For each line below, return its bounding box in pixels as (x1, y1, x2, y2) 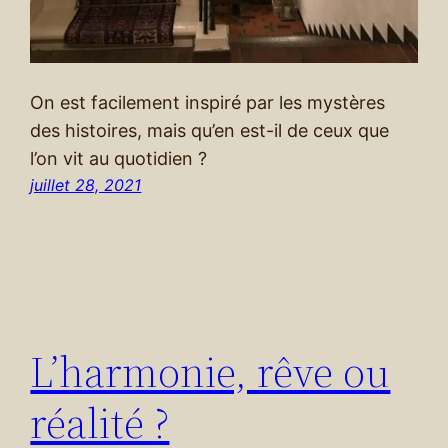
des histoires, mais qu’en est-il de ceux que (30, 120, 390, 142)
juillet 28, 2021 (30, 175, 142, 196)
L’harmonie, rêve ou (30, 342, 391, 402)
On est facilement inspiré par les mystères (30, 92, 386, 114)
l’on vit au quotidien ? (30, 148, 208, 170)
